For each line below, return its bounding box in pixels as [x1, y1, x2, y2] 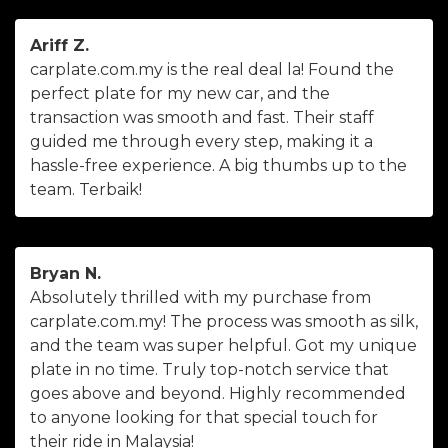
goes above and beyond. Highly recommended [30, 384, 406, 404]
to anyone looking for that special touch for [30, 408, 378, 428]
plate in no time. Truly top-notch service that [30, 360, 389, 380]
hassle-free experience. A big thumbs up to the [30, 156, 407, 176]
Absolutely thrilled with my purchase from [30, 288, 371, 308]
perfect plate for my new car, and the [30, 84, 330, 104]
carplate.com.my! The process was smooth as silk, [30, 312, 418, 332]
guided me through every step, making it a [30, 132, 373, 152]
